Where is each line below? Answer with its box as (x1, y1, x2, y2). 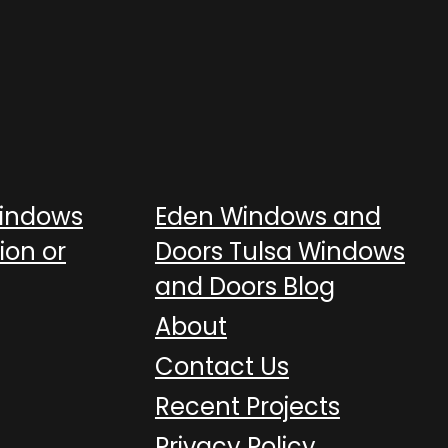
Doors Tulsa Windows (154, 235, 405, 268)
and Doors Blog (154, 270, 335, 303)
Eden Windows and (154, 200, 381, 233)
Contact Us (154, 350, 289, 383)
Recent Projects (154, 390, 340, 423)
